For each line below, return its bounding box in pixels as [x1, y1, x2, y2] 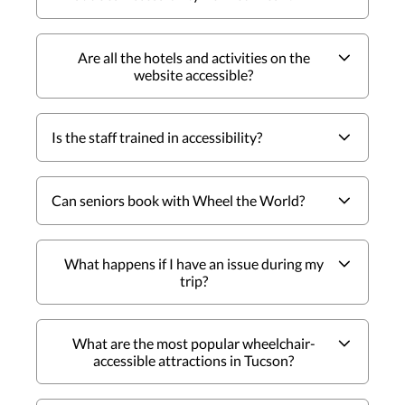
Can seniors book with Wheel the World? [52, 191, 306, 209]
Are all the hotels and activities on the [77, 48, 310, 66]
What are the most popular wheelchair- [71, 334, 316, 352]
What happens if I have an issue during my [63, 254, 324, 272]
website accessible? [134, 65, 253, 83]
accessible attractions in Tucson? [93, 351, 294, 369]
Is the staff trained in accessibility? [52, 127, 263, 146]
